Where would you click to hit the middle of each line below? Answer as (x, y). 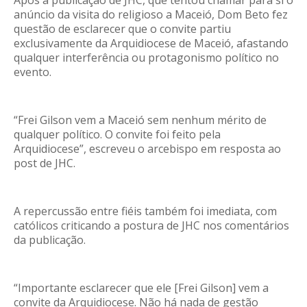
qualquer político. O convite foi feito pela (117, 134)
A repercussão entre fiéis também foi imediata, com (145, 211)
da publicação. (50, 240)
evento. (33, 72)
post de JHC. (45, 163)
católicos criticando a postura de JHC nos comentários (151, 225)
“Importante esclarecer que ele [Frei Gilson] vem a (141, 287)
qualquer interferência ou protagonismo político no (146, 57)
